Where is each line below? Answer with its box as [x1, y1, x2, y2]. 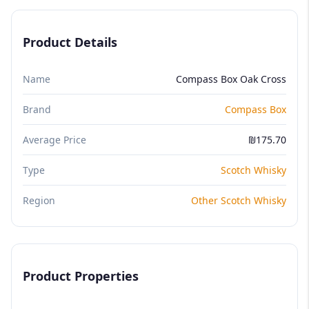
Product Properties [23, 267, 139, 284]
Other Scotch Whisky [191, 193, 286, 207]
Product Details [23, 33, 117, 50]
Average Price [23, 132, 86, 146]
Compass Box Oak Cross [176, 72, 286, 86]
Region [23, 193, 55, 207]
